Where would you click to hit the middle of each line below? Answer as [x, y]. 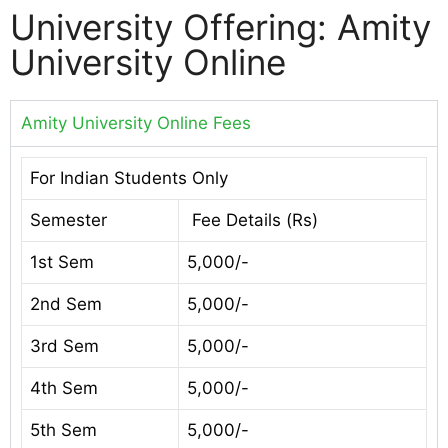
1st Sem [62, 261]
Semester [68, 219]
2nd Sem [66, 303]
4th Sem [64, 387]
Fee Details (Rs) [252, 219]
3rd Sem [64, 345]
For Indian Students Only [129, 177]
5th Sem [63, 429]
